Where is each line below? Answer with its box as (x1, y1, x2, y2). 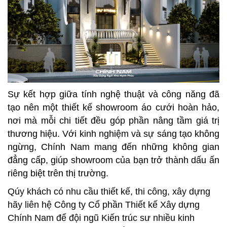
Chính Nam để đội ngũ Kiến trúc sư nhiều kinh (8, 213, 195, 223)
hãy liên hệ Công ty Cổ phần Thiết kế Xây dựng (8, 200, 200, 210)
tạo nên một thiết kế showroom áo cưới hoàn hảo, (8, 102, 219, 113)
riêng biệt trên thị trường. (8, 168, 108, 179)
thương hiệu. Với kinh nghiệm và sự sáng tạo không (8, 129, 219, 139)
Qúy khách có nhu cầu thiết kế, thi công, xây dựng (8, 186, 210, 197)
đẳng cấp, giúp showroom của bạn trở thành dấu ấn (8, 155, 219, 166)
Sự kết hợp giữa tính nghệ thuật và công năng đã (8, 89, 219, 100)
